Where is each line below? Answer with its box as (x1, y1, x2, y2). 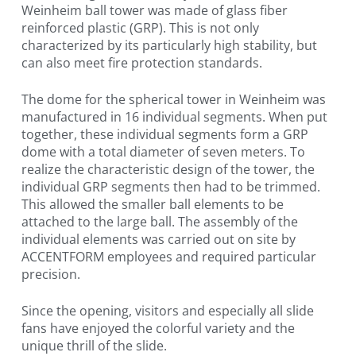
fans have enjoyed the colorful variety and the (21, 319, 295, 338)
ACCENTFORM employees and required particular (21, 248, 316, 266)
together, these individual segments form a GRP (21, 126, 308, 144)
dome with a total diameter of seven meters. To (21, 143, 305, 161)
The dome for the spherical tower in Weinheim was (21, 91, 326, 109)
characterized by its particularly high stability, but (21, 37, 317, 55)
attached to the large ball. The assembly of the (21, 213, 298, 231)
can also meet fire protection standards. (21, 54, 262, 72)
